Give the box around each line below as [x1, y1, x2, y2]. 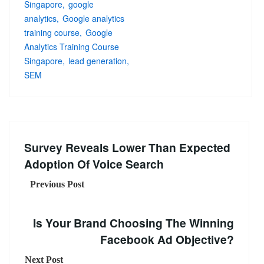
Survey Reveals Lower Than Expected [24, 138, 230, 156]
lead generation [68, 54, 127, 67]
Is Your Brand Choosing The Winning [33, 214, 234, 231]
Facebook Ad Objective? [100, 230, 234, 247]
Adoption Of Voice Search [24, 155, 164, 172]
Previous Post [30, 179, 84, 189]
